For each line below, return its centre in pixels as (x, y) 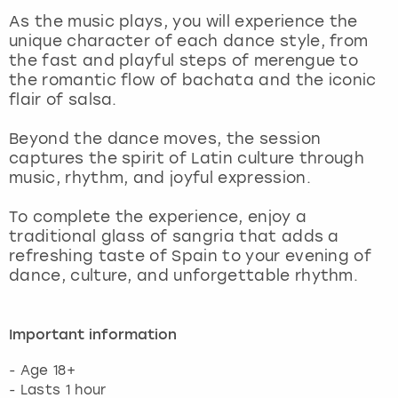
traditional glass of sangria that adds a (174, 236)
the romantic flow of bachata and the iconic (193, 80)
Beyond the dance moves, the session (165, 138)
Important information (93, 335)
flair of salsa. (63, 99)
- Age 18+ (42, 370)
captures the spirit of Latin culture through (187, 158)
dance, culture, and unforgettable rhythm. (184, 275)
